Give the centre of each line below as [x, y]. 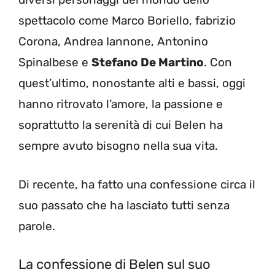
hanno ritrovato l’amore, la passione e [121, 104]
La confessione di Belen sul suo [114, 265]
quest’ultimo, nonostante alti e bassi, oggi [132, 83]
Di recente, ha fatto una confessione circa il [137, 184]
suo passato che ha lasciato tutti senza [124, 205]
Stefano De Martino [148, 63]
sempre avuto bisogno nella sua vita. [118, 146]
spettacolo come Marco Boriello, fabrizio [127, 21]
